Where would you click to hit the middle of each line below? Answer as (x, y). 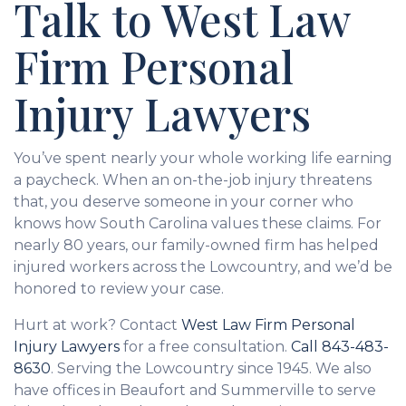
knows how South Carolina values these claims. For (198, 224)
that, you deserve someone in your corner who (184, 202)
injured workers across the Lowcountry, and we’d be (203, 267)
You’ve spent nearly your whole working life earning (203, 159)
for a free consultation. (205, 347)
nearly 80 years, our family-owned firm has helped (196, 246)
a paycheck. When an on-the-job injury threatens (193, 180)
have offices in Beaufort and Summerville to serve (195, 391)
